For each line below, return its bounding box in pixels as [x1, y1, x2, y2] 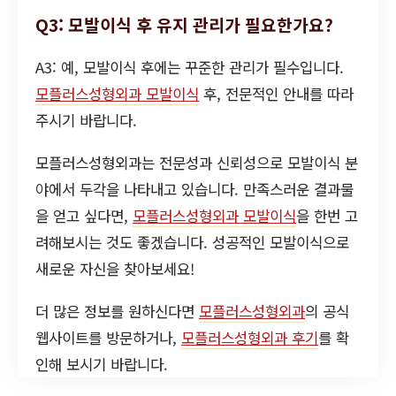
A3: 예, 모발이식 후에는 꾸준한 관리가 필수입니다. [35, 57, 344, 79]
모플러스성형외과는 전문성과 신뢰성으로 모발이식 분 [35, 152, 358, 174]
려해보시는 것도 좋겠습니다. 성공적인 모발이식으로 [35, 232, 349, 254]
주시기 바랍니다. [35, 110, 137, 132]
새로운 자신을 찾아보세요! [35, 258, 194, 280]
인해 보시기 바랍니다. [35, 354, 168, 376]
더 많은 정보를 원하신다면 [35, 301, 199, 323]
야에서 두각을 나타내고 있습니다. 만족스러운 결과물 [35, 179, 354, 201]
